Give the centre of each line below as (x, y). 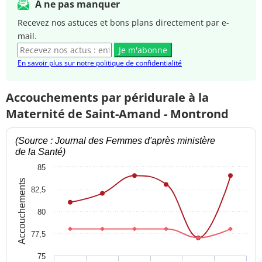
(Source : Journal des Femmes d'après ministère (115, 141)
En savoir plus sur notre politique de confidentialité (100, 63)
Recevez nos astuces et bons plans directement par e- (123, 22)
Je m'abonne (143, 50)
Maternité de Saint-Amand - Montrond (117, 113)
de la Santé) (40, 152)
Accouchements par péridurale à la (107, 97)
